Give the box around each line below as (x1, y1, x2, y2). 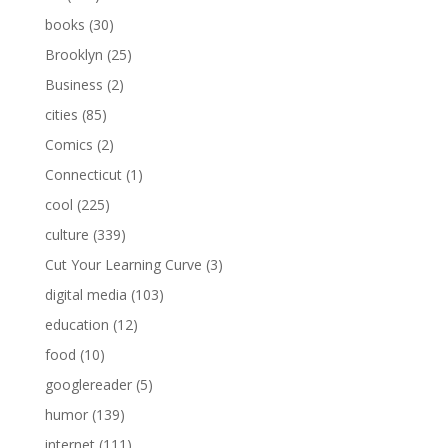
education (44, 314, 109, 334)
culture (44, 224, 89, 244)
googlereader (44, 374, 132, 394)
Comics (44, 134, 93, 154)
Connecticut (44, 164, 122, 184)
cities (44, 104, 78, 124)
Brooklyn (44, 44, 103, 64)
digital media (44, 284, 127, 304)
